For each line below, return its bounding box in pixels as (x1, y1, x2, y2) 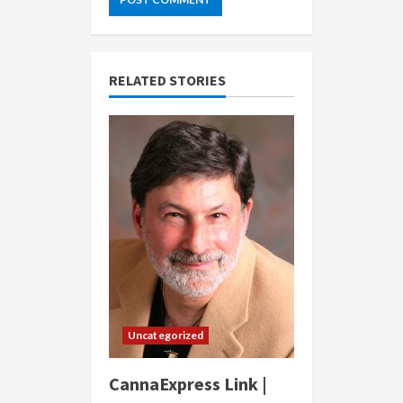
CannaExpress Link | (109, 372, 267, 396)
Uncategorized (128, 328, 204, 343)
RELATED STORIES (109, 71, 226, 90)
